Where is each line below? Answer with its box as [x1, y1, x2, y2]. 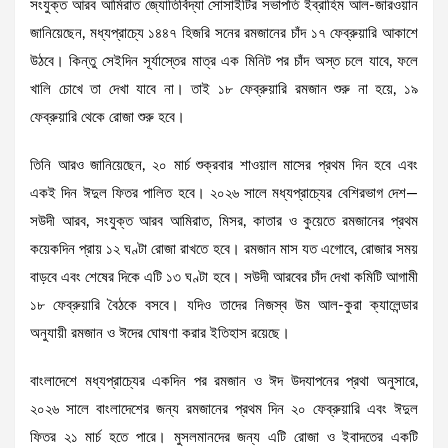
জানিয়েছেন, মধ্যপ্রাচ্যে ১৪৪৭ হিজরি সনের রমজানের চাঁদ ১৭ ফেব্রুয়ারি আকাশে [30, 26, 418, 42]
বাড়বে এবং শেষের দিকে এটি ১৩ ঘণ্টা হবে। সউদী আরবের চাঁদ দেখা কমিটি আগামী [30, 270, 418, 286]
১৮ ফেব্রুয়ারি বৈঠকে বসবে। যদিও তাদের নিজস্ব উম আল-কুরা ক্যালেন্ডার [30, 298, 418, 314]
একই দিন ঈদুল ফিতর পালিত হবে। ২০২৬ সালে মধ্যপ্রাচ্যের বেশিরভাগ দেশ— [30, 186, 418, 202]
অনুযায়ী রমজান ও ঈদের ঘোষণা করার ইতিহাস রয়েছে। [30, 326, 290, 342]
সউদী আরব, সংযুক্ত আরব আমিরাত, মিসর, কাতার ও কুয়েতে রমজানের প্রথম [30, 214, 418, 230]
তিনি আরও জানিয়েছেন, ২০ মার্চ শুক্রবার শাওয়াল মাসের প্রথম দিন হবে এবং [30, 158, 418, 174]
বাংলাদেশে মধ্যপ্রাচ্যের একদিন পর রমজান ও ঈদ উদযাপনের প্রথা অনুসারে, [30, 374, 418, 390]
